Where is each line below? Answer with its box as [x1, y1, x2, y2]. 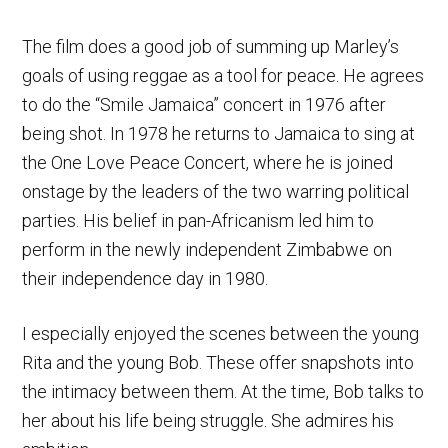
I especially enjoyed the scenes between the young [22, 322, 420, 344]
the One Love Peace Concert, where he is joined [22, 151, 394, 173]
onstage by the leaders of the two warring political [22, 180, 410, 202]
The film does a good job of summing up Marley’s [22, 35, 400, 57]
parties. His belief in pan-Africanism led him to [22, 209, 375, 231]
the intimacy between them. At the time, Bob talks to [22, 380, 425, 402]
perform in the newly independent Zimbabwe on [22, 238, 393, 260]
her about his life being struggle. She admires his [22, 409, 395, 431]
